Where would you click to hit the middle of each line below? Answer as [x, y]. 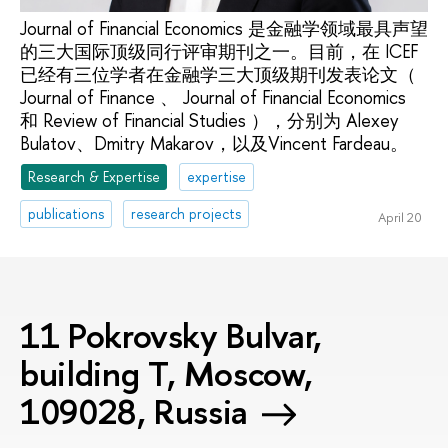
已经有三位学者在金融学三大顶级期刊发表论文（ [218, 74]
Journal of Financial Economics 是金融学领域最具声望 [224, 28]
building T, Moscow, [166, 373]
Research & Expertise [94, 177]
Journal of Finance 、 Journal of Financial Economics [213, 97]
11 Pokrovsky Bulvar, [171, 335]
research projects [186, 214]
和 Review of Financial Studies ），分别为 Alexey [209, 120]
